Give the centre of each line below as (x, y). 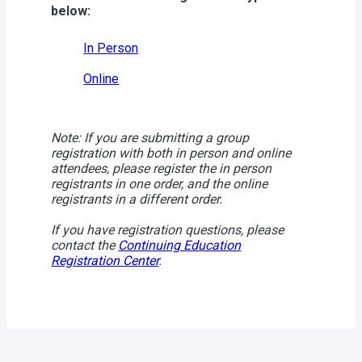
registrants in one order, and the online (160, 183)
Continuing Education (180, 245)
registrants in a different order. (139, 199)
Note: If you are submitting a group (150, 137)
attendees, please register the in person (162, 168)
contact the (85, 245)
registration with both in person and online (171, 153)
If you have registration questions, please (168, 229)
